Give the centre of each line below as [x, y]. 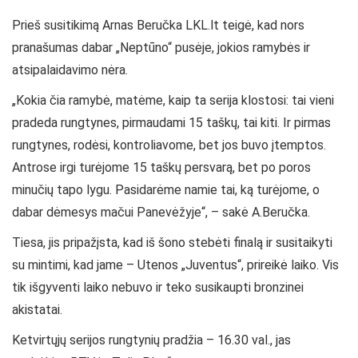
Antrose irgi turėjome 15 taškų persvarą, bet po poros [161, 168]
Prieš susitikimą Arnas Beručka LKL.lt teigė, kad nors [158, 26]
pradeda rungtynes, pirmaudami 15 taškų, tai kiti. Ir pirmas [171, 123]
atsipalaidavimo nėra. [70, 70]
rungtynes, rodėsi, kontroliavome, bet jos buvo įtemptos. [169, 145]
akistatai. [37, 310]
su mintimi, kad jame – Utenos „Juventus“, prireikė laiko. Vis [175, 265]
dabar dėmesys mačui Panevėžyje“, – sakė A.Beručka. [161, 213]
